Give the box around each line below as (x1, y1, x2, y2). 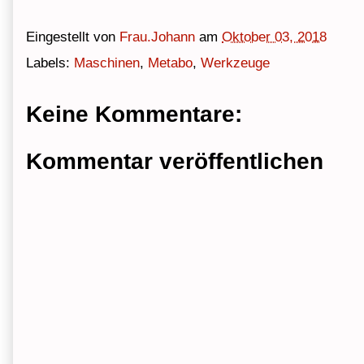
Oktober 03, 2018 (222, 28, 327, 45)
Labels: (26, 55, 74, 71)
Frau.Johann (119, 28, 195, 45)
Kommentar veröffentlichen (26, 148, 323, 174)
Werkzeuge (201, 55, 270, 71)
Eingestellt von (26, 28, 119, 45)
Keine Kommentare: (26, 102, 242, 128)
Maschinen (74, 55, 140, 71)
